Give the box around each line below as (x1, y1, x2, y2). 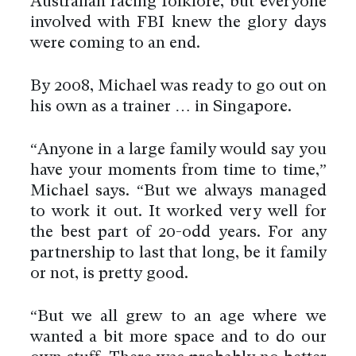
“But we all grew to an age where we (29, 308, 327, 325)
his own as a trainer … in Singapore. (29, 99, 292, 115)
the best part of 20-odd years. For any (29, 224, 327, 241)
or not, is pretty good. (29, 265, 188, 282)
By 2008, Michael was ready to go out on (29, 78, 327, 95)
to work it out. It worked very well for (29, 203, 327, 220)
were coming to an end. (29, 35, 200, 52)
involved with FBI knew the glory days (29, 14, 327, 31)
